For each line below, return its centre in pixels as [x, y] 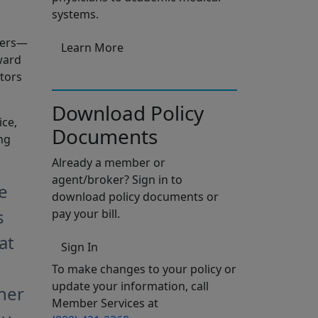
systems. [75, 15]
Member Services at [105, 303]
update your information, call [130, 286]
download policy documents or [135, 197]
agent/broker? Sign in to [117, 180]
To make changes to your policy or [144, 269]
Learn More [92, 48]
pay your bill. [86, 214]
